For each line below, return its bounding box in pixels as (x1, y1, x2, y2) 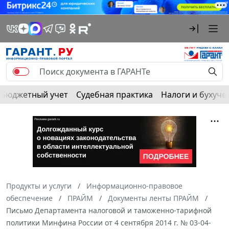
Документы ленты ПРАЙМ (108, 193, 199, 203)
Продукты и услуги (6, 180, 72, 191)
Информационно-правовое (86, 180, 182, 191)
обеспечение (6, 193, 53, 203)
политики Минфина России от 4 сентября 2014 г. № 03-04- (6, 217, 211, 227)
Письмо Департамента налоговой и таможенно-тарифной (6, 205, 212, 215)
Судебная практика (76, 88, 153, 100)
